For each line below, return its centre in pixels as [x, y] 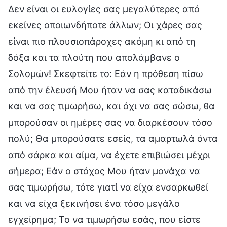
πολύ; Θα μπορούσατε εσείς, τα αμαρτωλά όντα [113, 138]
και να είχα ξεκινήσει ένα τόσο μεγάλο [94, 203]
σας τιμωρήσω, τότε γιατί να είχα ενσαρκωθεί [108, 187]
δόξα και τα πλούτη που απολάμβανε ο [94, 57]
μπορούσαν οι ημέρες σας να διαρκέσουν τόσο [110, 122]
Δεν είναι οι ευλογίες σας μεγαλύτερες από [104, 9]
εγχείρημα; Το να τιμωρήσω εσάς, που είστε [104, 219]
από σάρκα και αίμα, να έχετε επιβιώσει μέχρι [109, 155]
